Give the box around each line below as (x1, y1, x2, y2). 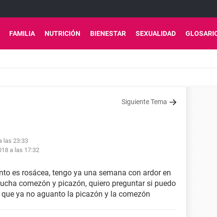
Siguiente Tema (122, 98, 167, 106)
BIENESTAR (90, 30, 126, 37)
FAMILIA (9, 30, 35, 37)
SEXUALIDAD (136, 30, 176, 37)
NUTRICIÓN (45, 30, 80, 37)
